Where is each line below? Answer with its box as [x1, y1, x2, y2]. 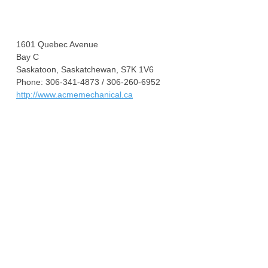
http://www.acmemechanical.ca [16, 90, 133, 99]
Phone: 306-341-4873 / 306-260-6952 [16, 77, 160, 87]
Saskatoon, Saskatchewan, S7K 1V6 [16, 65, 154, 74]
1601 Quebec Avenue [16, 39, 98, 49]
